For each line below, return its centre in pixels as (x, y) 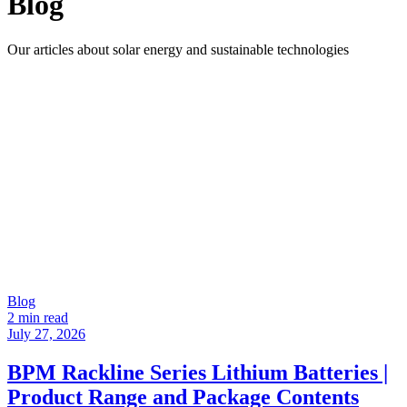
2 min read (38, 317)
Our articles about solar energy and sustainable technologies (178, 49)
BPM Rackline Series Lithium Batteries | (198, 372)
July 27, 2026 (46, 333)
